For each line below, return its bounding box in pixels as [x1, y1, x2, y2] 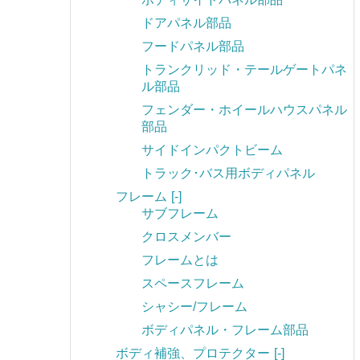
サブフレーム [141, 207, 219, 221]
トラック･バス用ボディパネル [141, 166, 315, 181]
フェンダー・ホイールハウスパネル [141, 103, 347, 117]
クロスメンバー [141, 230, 231, 244]
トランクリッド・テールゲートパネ [141, 63, 347, 77]
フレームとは [141, 253, 219, 268]
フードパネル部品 [141, 39, 244, 54]
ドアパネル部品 [141, 16, 231, 31]
